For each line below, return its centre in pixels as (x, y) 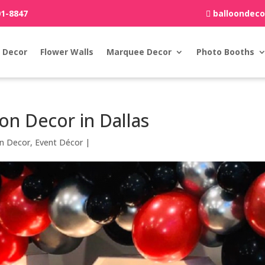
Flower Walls (67, 52)
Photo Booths (225, 52)
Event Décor (59, 142)
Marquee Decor (139, 52)
